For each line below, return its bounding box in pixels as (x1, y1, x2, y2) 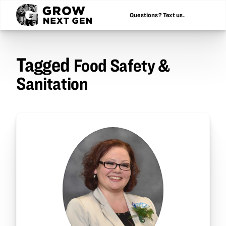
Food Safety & (73, 53, 170, 75)
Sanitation (16, 72, 88, 93)
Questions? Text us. (129, 12, 185, 19)
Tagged (16, 52, 74, 76)
